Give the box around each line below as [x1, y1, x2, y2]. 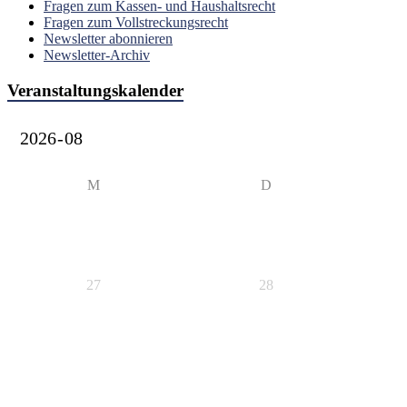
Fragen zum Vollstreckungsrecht [44, 15, 228, 31]
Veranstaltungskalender [7, 80, 184, 100]
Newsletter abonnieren [44, 31, 173, 47]
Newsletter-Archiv [44, 47, 150, 64]
